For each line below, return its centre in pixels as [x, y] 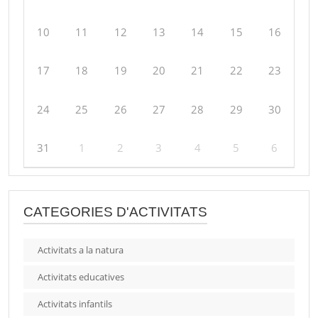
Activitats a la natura [81, 250]
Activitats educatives [81, 277]
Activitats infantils [75, 304]
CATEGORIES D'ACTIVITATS [115, 212]
